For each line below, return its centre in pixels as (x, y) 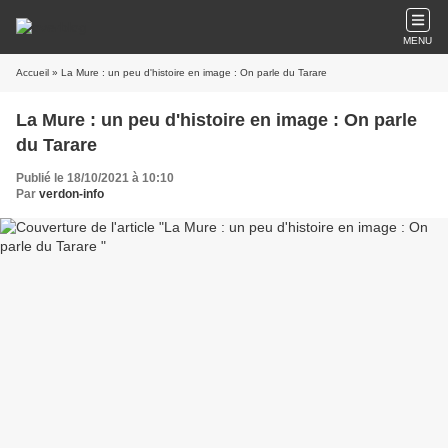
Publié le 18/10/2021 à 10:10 (95, 178)
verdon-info (71, 194)
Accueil (32, 72)
